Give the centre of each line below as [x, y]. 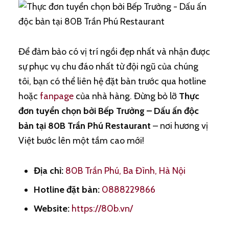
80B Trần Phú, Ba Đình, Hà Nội [124, 171]
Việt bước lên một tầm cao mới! [81, 141]
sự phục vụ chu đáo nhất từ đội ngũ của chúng [108, 66]
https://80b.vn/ [101, 209]
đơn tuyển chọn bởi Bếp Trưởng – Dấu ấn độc [108, 111]
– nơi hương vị [179, 126]
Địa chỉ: [48, 171]
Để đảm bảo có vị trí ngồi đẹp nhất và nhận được [114, 52]
